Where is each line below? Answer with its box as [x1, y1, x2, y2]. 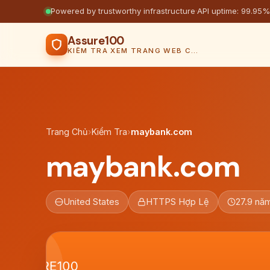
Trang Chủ [46, 127, 88, 137]
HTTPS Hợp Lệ [146, 196, 209, 207]
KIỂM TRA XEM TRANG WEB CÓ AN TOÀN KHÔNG [191, 46, 198, 55]
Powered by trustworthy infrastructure [51, 6, 195, 16]
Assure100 [67, 33, 125, 48]
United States [63, 196, 119, 207]
